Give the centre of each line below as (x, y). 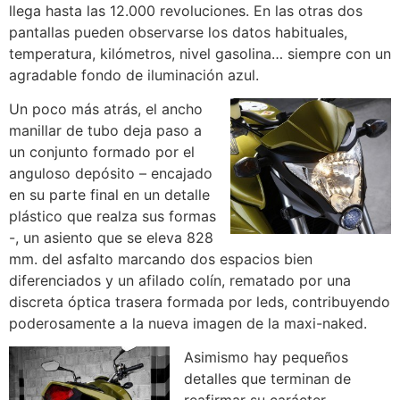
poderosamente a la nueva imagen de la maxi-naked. (188, 323)
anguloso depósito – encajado (111, 173)
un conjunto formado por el (102, 151)
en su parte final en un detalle (109, 194)
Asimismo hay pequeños (266, 358)
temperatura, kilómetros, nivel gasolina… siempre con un (200, 53)
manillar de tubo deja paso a (105, 130)
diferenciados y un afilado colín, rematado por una (180, 280)
